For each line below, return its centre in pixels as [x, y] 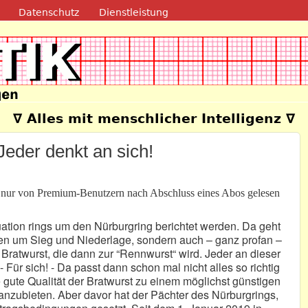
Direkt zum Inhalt [126, 11]
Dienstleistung [134, 12]
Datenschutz [48, 12]
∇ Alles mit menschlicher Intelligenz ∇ [154, 119]
